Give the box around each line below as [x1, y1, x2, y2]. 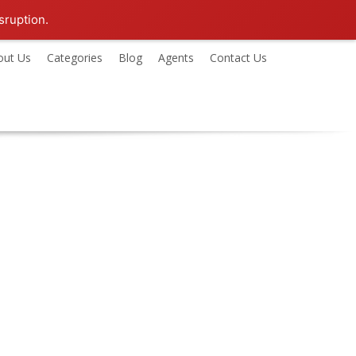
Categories [47, 50, 103, 65]
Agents [158, 50, 194, 65]
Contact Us [210, 50, 267, 65]
